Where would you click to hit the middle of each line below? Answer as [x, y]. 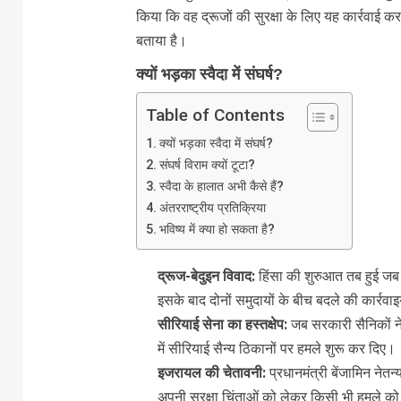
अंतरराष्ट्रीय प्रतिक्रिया [212, 208]
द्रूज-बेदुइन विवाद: [206, 276]
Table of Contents [215, 115]
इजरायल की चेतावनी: [211, 372]
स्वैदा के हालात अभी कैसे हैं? [221, 186]
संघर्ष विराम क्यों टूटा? [207, 165]
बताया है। [161, 40]
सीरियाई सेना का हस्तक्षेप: [222, 324]
